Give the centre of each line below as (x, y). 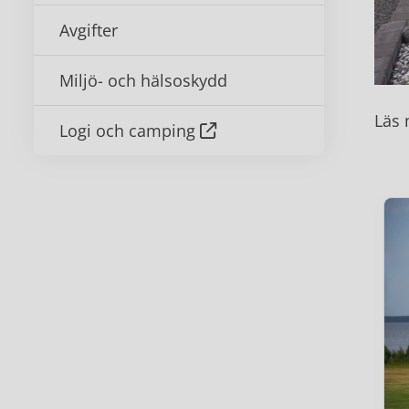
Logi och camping (127, 131)
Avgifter (89, 30)
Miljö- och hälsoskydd (143, 80)
